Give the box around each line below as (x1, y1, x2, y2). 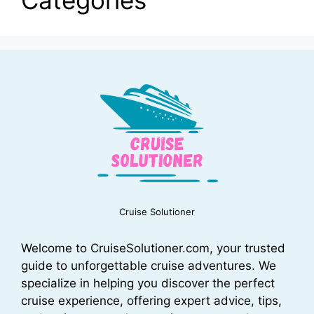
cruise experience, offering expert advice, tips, (21, 293, 282, 308)
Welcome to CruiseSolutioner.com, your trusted (21, 240, 285, 255)
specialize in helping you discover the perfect (21, 275, 275, 290)
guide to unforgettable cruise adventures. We (21, 258, 276, 273)
